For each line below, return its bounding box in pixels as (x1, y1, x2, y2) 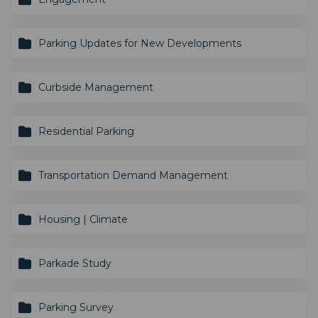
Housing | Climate (38, 212, 128, 226)
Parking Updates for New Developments (38, 36, 241, 50)
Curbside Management (38, 80, 153, 94)
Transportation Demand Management (38, 168, 228, 182)
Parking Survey (38, 300, 114, 314)
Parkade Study (38, 256, 111, 270)
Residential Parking (38, 124, 134, 138)
